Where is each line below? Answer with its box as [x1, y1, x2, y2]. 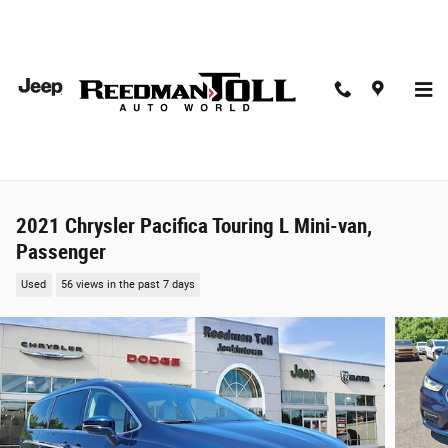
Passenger [16, 240, 106, 264]
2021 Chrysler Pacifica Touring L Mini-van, [16, 214, 372, 238]
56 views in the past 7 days [60, 278, 195, 292]
